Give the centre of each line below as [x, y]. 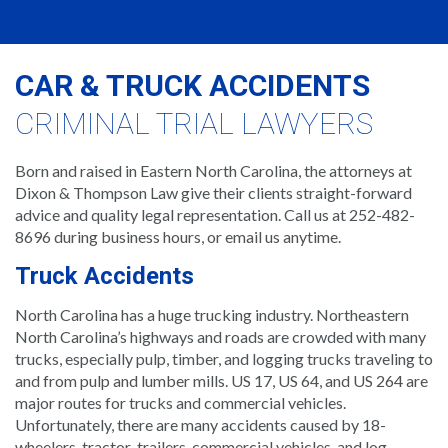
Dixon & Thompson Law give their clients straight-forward [213, 192]
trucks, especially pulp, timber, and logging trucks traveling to [224, 358]
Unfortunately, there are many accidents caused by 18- [200, 424]
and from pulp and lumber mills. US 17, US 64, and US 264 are [221, 380]
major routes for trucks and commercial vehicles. [180, 402]
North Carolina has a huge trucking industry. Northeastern [212, 314]
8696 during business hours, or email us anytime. [178, 236]
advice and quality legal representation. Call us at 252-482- [215, 214]
